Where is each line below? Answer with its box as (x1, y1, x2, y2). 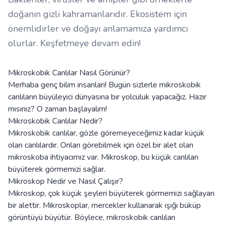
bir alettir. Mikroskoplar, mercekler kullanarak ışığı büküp (8, 200, 201, 211)
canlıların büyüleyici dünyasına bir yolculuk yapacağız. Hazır (8, 91, 206, 103)
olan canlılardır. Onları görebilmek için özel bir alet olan (8, 140, 193, 151)
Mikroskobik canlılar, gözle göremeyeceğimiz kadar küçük (8, 128, 204, 139)
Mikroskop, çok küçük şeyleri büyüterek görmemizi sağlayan (8, 188, 214, 199)
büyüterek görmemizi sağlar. (8, 164, 105, 175)
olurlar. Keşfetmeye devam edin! (8, 37, 141, 50)
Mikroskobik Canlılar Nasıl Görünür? (8, 67, 130, 79)
